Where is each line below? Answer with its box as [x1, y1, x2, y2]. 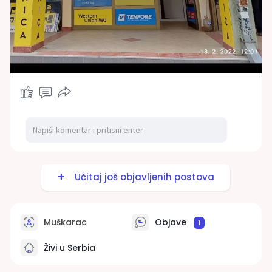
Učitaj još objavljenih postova [70, 170, 215, 183]
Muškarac [41, 216, 87, 228]
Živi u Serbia [41, 241, 95, 254]
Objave [152, 216, 189, 228]
